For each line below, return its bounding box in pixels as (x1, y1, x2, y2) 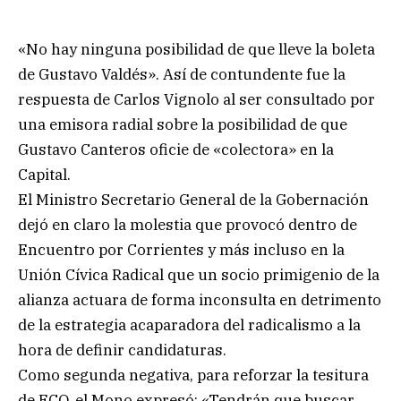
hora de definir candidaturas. (18, 339, 226, 360)
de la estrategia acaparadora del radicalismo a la (18, 314, 361, 335)
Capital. (18, 164, 71, 184)
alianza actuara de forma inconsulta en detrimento (18, 289, 381, 310)
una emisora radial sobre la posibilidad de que (18, 114, 347, 134)
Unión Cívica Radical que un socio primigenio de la (18, 264, 380, 285)
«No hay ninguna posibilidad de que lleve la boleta (18, 38, 375, 59)
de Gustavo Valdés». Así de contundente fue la (18, 64, 346, 84)
